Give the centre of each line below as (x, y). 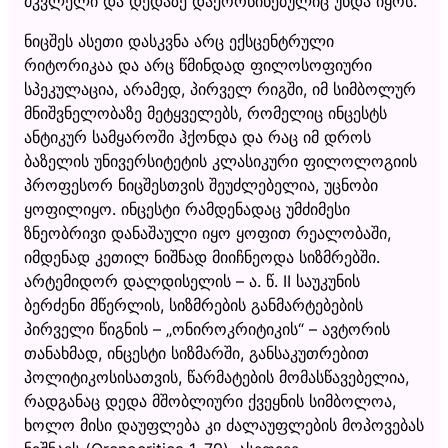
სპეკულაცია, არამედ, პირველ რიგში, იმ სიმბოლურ (220, 88)
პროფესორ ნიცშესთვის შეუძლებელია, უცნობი (201, 184)
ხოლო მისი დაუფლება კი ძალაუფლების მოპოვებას (224, 424)
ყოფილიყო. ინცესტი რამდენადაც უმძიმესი (187, 208)
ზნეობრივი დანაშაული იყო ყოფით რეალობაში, (207, 232)
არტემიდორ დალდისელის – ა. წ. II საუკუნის (192, 280)
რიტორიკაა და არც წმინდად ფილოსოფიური (198, 64)
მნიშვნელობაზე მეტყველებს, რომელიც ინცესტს (205, 112)
